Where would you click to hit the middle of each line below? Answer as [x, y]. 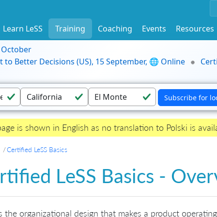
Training [70, 28]
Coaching [115, 28]
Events [154, 28]
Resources [195, 28]
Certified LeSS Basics [37, 150]
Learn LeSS [23, 28]
